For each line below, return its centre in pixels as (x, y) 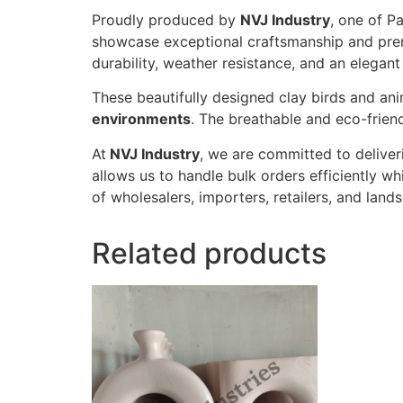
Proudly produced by (166, 19)
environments (141, 119)
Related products (209, 253)
